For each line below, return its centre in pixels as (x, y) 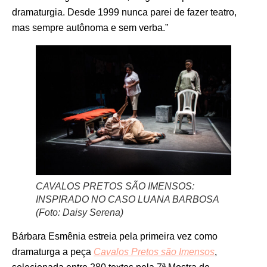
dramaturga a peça (53, 252)
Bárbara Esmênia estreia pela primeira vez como (115, 237)
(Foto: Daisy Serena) (80, 213)
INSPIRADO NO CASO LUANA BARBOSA (127, 200)
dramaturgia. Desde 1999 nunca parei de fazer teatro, (124, 12)
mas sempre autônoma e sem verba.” (90, 27)
